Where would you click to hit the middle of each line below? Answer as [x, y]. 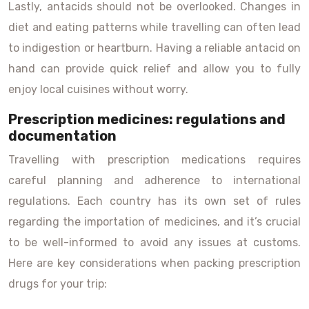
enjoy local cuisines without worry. [98, 89]
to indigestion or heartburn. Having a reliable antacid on [154, 48]
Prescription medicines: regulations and [147, 119]
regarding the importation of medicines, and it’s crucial [154, 222]
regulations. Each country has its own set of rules [154, 201]
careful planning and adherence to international [154, 180]
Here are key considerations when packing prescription [154, 263]
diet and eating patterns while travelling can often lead [154, 27]
